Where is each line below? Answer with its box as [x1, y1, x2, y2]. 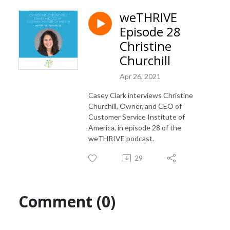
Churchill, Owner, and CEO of [88, 101, 182, 110]
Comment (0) [18, 190, 116, 212]
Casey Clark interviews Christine [88, 90, 193, 100]
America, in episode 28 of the [88, 123, 181, 132]
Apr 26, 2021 [120, 71, 161, 81]
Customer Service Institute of [88, 112, 185, 121]
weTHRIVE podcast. [88, 133, 154, 143]
